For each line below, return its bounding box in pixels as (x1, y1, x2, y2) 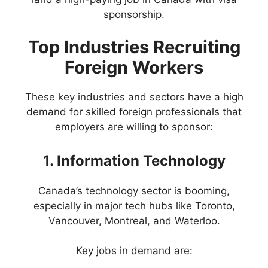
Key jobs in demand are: (75, 245, 193, 257)
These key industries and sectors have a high (25, 91, 243, 103)
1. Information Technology (42, 151, 226, 169)
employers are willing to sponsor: (55, 121, 213, 133)
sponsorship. (103, 8, 165, 20)
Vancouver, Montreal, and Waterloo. (48, 214, 220, 227)
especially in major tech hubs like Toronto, (33, 199, 235, 212)
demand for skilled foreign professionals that (26, 106, 242, 118)
